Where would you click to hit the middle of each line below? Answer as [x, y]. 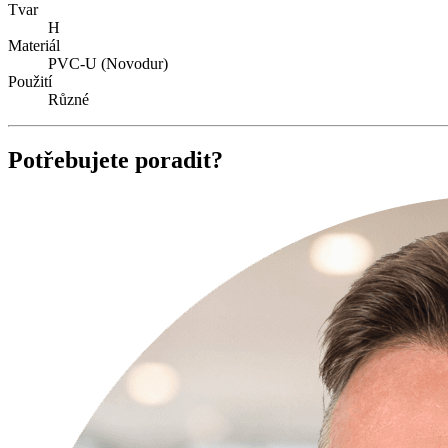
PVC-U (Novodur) [108, 63]
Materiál [34, 45]
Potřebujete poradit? [115, 159]
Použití [30, 81]
